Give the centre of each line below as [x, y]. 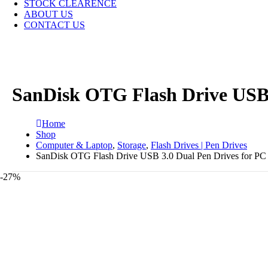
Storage [132, 145]
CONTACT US [54, 25]
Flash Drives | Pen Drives [199, 145]
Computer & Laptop [74, 145]
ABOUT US [48, 14]
